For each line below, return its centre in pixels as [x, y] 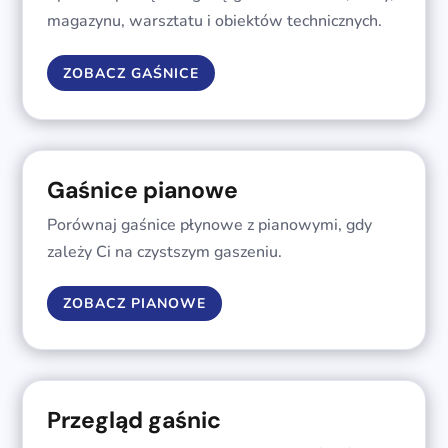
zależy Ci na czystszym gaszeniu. [165, 251]
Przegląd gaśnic [134, 420]
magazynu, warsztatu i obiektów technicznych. [215, 21]
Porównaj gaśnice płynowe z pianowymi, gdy [210, 224]
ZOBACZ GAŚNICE [131, 73]
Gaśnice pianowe [143, 189]
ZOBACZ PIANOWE [135, 304]
